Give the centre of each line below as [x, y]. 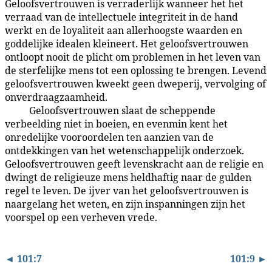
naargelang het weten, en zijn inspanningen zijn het [125, 204]
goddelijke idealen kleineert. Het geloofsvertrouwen [127, 44]
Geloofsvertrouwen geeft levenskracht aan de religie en [134, 164]
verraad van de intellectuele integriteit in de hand [121, 17]
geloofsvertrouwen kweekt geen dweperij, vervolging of [135, 84]
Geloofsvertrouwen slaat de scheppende [122, 111]
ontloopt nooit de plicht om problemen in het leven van [133, 57]
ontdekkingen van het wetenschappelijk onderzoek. [124, 151]
